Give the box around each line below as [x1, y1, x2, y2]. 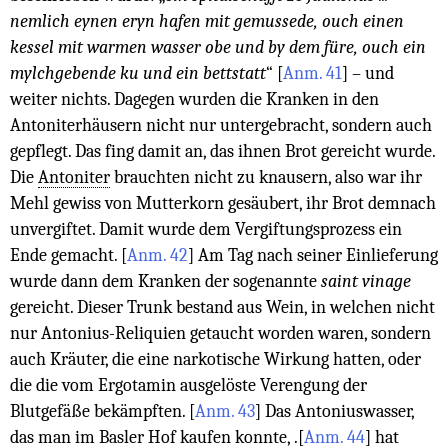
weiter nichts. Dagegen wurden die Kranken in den [10, 89, 379, 110]
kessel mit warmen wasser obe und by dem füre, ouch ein [10, 37, 426, 58]
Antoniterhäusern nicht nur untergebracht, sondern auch [10, 115, 432, 136]
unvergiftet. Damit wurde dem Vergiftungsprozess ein [10, 219, 402, 240]
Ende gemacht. [10, 245, 121, 266]
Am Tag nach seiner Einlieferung [194, 245, 438, 266]
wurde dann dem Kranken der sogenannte [10, 271, 321, 292]
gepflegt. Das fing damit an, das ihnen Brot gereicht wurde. [10, 141, 435, 162]
